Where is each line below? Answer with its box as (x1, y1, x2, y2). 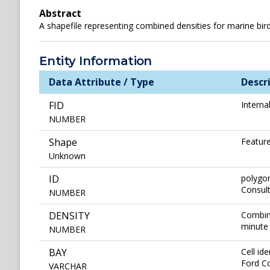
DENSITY (49, 209, 90, 223)
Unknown (49, 150, 86, 162)
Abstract (39, 7, 81, 20)
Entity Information (39, 54, 152, 69)
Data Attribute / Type (49, 75, 154, 89)
